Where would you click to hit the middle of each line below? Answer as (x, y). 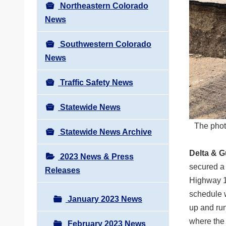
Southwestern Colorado (105, 44)
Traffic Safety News (96, 82)
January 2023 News (104, 199)
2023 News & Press (96, 156)
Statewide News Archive (105, 132)
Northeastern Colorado (103, 6)
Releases (63, 170)
